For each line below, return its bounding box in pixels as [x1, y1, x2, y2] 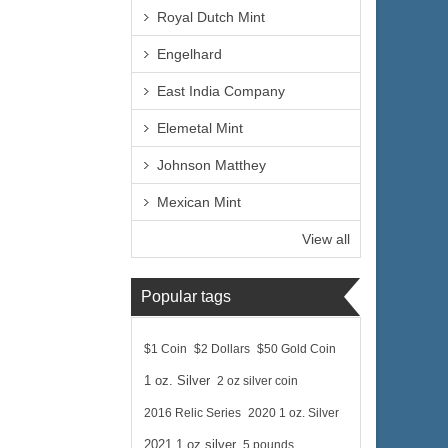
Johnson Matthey [157, 157, 266, 173]
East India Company [157, 83, 285, 99]
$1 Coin [144, 342, 187, 356]
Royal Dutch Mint [157, 9, 265, 25]
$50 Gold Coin [257, 342, 336, 356]
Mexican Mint [157, 194, 241, 210]
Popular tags [141, 288, 231, 305]
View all [302, 231, 350, 247]
